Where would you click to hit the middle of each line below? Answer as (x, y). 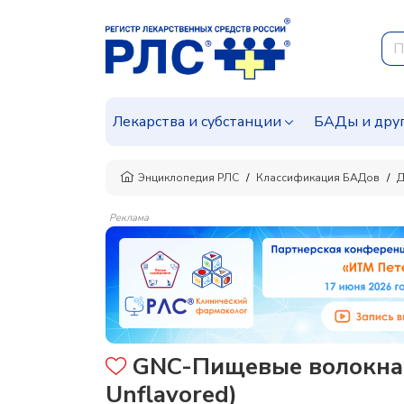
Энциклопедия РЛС (188, 178)
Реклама (129, 218)
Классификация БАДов (318, 178)
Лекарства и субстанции (197, 122)
